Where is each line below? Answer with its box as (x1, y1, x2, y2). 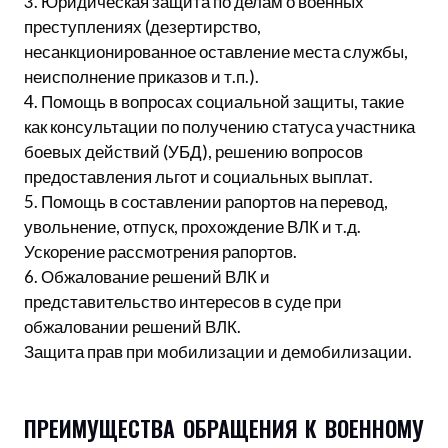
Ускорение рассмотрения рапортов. (24, 240, 297, 262)
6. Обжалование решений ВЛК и (24, 265, 270, 287)
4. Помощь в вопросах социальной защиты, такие (24, 90, 404, 112)
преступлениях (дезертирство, (24, 15, 261, 37)
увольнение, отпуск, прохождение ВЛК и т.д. (24, 215, 361, 237)
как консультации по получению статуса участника (24, 115, 415, 137)
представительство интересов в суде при (24, 290, 342, 312)
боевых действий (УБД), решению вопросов (24, 140, 363, 162)
